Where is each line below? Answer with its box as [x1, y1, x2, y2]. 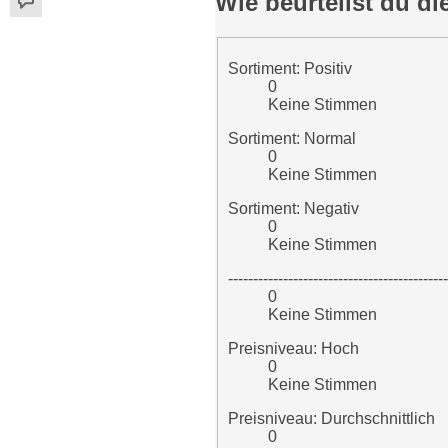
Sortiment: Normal [228, 129, 356, 147]
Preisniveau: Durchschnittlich [228, 409, 435, 427]
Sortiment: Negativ [228, 199, 359, 217]
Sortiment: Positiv [228, 59, 352, 77]
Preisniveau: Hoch [228, 339, 359, 357]
